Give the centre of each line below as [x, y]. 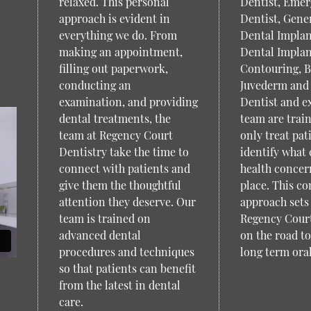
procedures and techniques [126, 252]
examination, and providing [128, 102]
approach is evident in [114, 18]
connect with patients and [124, 168]
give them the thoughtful [120, 185]
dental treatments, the [115, 118]
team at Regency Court [116, 135]
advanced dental [100, 235]
